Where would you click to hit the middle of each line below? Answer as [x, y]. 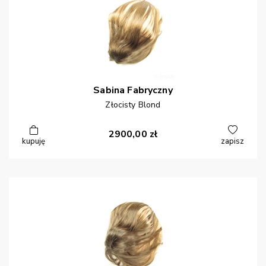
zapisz [232, 142]
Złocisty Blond [133, 105]
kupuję [34, 142]
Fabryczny [150, 91]
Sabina [109, 91]
